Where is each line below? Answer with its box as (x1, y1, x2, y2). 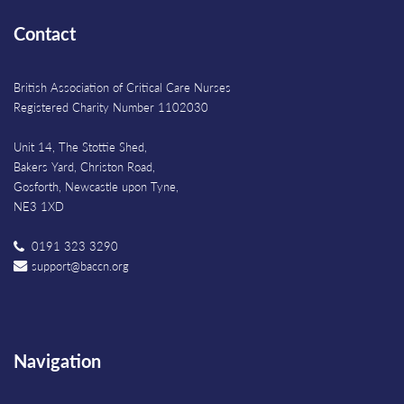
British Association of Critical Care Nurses (14, 78, 231, 96)
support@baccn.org (32, 257, 129, 274)
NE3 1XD (14, 197, 64, 215)
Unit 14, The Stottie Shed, (14, 138, 147, 155)
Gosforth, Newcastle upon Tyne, (14, 178, 179, 195)
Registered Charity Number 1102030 (14, 98, 208, 115)
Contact (14, 21, 76, 46)
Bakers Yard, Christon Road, (14, 158, 155, 175)
